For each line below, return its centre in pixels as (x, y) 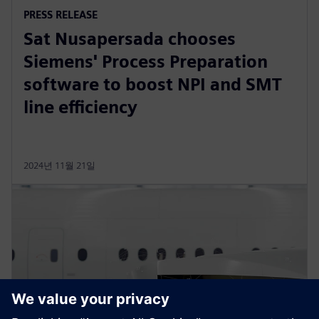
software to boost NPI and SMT (153, 85)
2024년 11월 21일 (59, 166)
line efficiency (80, 108)
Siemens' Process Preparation (146, 62)
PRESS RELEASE (61, 15)
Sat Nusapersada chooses (130, 39)
